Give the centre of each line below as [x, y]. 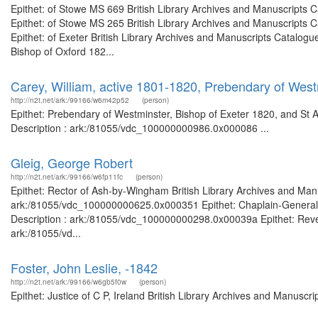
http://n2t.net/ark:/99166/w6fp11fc [67, 177]
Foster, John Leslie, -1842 [84, 268]
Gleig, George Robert [72, 163]
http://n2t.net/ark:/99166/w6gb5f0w [68, 282]
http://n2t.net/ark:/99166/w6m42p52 [70, 100]
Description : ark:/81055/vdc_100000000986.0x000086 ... [140, 128]
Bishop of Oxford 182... [62, 51]
